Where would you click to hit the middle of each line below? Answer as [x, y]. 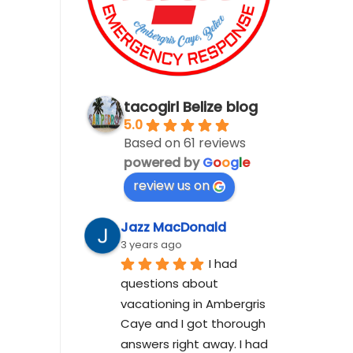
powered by [163, 162]
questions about [169, 284]
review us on [171, 185]
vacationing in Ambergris [193, 303]
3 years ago [151, 244]
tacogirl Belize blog [191, 106]
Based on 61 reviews [185, 143]
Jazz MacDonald [173, 227]
